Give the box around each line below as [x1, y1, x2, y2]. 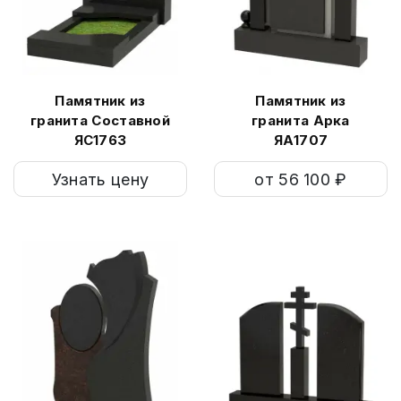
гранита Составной [30, 112, 171, 130]
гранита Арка [252, 112, 350, 130]
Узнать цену [51, 169, 149, 189]
